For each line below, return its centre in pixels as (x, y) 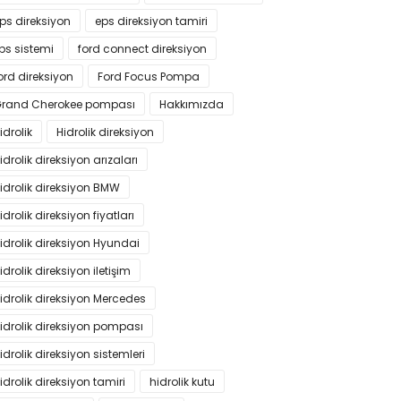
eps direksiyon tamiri (151, 21)
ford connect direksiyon (142, 49)
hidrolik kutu (182, 382)
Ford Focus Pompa (149, 77)
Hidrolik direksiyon (105, 132)
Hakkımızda (192, 104)
